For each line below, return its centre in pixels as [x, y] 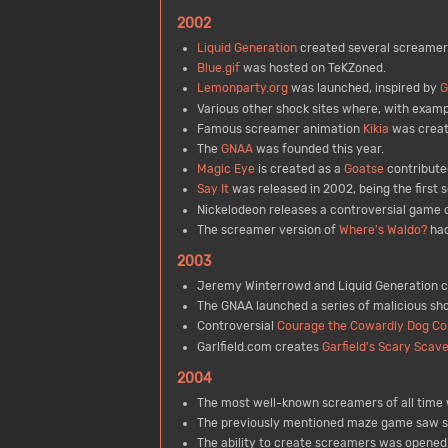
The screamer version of [267, 229]
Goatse [363, 169]
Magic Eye [225, 169]
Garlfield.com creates [259, 346]
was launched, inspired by [363, 88]
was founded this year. [318, 148]
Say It [212, 189]
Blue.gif [218, 68]
